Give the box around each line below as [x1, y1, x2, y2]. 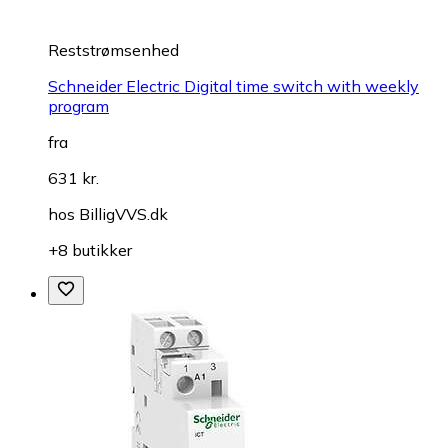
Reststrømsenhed [48, 39, 179, 60]
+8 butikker [48, 239, 132, 260]
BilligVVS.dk [79, 203, 168, 224]
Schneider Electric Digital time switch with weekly [48, 75, 419, 96]
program [48, 95, 109, 116]
